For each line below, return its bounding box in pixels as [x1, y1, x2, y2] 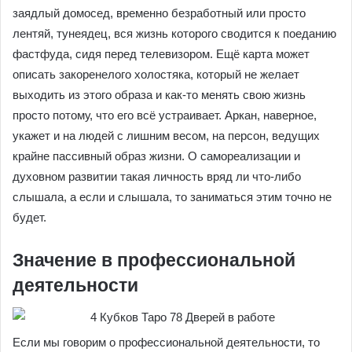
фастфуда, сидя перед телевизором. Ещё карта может [13, 47, 310, 60]
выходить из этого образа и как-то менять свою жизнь [13, 88, 306, 101]
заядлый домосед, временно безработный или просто [13, 6, 306, 20]
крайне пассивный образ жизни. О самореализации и [13, 149, 300, 163]
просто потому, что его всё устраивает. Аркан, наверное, [13, 108, 317, 122]
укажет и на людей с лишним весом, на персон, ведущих [13, 129, 320, 142]
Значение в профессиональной [13, 250, 295, 270]
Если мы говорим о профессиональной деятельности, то [13, 335, 320, 349]
